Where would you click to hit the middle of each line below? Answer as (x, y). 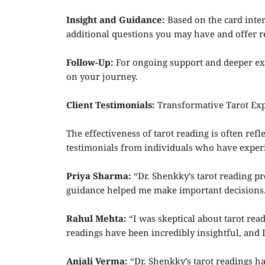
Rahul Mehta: (98, 219)
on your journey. (102, 77)
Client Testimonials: (111, 106)
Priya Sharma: (100, 177)
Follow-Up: (90, 63)
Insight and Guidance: (116, 21)
